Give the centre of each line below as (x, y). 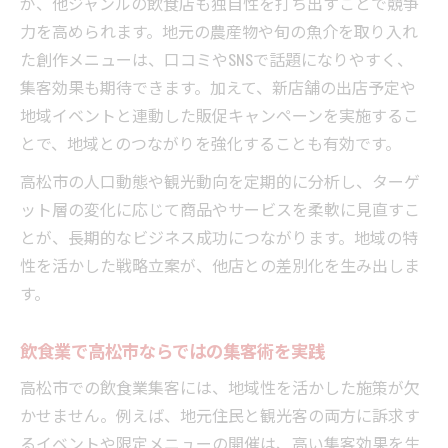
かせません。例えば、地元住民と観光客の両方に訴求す (220, 414)
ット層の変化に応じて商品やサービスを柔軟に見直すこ (220, 208)
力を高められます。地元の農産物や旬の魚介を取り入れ (219, 30)
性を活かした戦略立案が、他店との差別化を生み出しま (220, 264)
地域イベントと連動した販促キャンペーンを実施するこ (219, 114)
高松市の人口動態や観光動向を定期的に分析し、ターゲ (220, 180)
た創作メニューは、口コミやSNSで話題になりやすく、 (216, 58)
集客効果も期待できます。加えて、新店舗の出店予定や (218, 86)
